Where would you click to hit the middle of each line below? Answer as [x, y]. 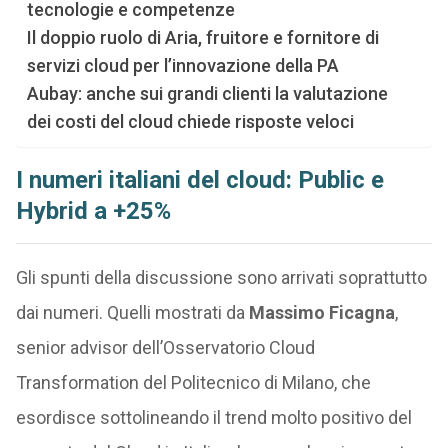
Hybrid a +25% [93, 211]
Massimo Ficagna [321, 313]
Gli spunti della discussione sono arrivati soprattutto [221, 278]
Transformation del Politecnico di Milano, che [193, 383]
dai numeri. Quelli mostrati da [132, 313]
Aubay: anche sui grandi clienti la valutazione [207, 94]
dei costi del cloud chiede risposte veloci [190, 122]
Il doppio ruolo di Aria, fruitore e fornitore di [202, 38]
